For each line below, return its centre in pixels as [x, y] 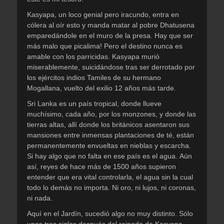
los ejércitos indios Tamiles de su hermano [94, 77]
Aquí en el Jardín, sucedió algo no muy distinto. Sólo [110, 213]
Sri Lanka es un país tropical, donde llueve [94, 103]
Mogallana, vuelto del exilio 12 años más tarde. [101, 88]
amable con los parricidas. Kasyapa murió [93, 56]
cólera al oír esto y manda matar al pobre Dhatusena [111, 25]
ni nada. [40, 198]
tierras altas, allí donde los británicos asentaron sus [108, 124]
